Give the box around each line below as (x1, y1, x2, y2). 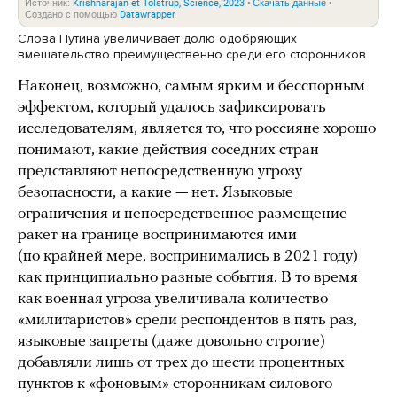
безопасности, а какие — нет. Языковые (18, 184, 293, 202)
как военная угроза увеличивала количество (18, 291, 328, 308)
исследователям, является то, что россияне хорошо (18, 121, 376, 138)
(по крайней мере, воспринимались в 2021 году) (18, 248, 358, 266)
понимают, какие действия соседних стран (18, 142, 319, 160)
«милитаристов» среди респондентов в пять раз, (18, 312, 357, 330)
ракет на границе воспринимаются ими (18, 227, 297, 245)
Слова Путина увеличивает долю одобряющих (18, 31, 297, 47)
